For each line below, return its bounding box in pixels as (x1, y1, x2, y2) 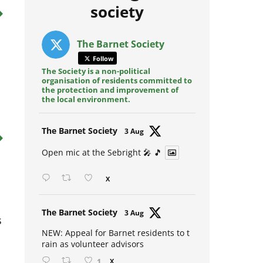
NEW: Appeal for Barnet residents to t (41, 232, 190, 244)
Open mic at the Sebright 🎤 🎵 (41, 153, 162, 164)
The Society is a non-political (41, 72, 150, 83)
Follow (90, 60, 113, 69)
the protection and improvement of (41, 90, 178, 102)
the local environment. (41, 100, 130, 111)
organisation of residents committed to (41, 81, 192, 92)
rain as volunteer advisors (41, 244, 144, 255)
